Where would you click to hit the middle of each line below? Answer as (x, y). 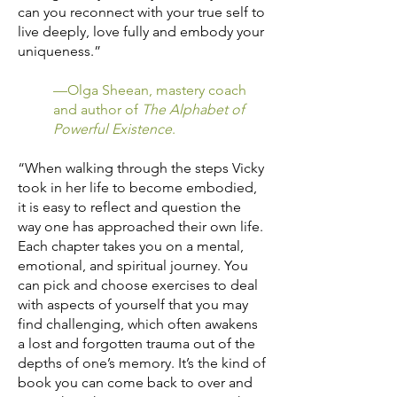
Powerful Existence (113, 128)
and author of (97, 109)
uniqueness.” (59, 51)
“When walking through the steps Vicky (141, 167)
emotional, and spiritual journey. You (133, 265)
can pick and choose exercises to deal (138, 284)
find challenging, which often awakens (138, 323)
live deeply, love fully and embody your (141, 31)
